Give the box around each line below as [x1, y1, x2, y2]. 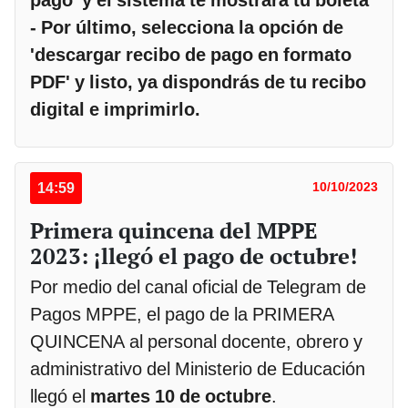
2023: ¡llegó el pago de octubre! [30, 240, 357, 270]
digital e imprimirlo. [30, 98, 200, 121]
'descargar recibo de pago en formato [30, 44, 352, 66]
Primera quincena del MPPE [30, 215, 318, 245]
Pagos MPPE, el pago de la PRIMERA [30, 302, 334, 325]
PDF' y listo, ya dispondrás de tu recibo [30, 71, 366, 94]
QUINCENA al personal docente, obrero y [30, 330, 362, 352]
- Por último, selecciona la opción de [30, 16, 343, 39]
